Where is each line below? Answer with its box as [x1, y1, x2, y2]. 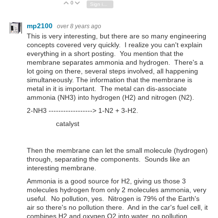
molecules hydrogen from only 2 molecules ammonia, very [27, 185, 206, 194]
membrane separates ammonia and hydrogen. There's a [27, 58, 203, 67]
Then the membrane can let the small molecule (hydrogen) [27, 146, 208, 154]
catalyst [27, 120, 79, 128]
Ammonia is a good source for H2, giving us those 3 [27, 177, 186, 185]
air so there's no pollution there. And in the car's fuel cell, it [27, 203, 208, 211]
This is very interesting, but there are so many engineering [27, 32, 206, 40]
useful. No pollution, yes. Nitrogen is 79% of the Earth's [27, 194, 200, 202]
